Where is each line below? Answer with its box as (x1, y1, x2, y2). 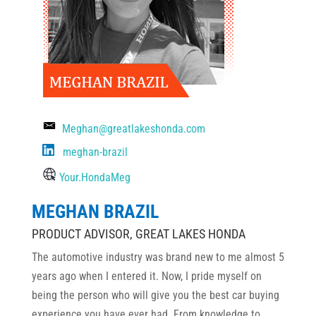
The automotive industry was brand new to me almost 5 (31, 250, 284, 264)
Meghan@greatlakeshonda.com (56, 121, 205, 135)
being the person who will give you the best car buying (31, 288, 279, 302)
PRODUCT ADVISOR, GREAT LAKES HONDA (31, 226, 245, 241)
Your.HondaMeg (59, 170, 130, 184)
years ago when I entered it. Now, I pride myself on (31, 269, 262, 283)
